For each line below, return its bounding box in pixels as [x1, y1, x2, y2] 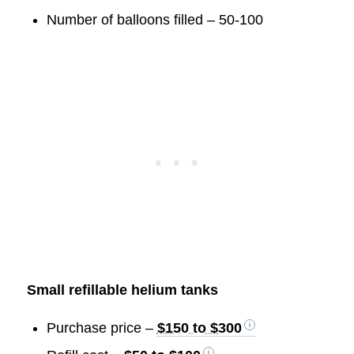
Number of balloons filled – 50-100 [46, 12, 263, 28]
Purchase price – [46, 319, 157, 336]
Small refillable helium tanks [26, 282, 218, 299]
